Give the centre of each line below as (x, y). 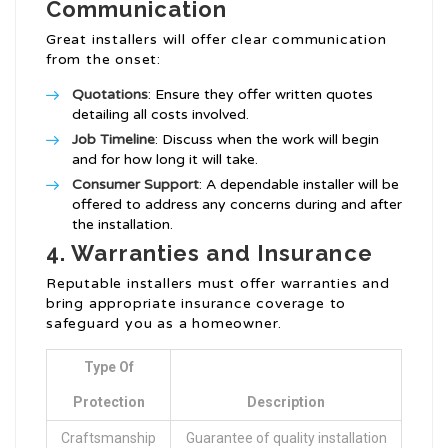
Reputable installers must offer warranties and (218, 284)
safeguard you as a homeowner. (164, 324)
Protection (108, 402)
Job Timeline (113, 140)
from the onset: (104, 60)
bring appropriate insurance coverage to (196, 304)
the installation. (122, 225)
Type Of (108, 367)
